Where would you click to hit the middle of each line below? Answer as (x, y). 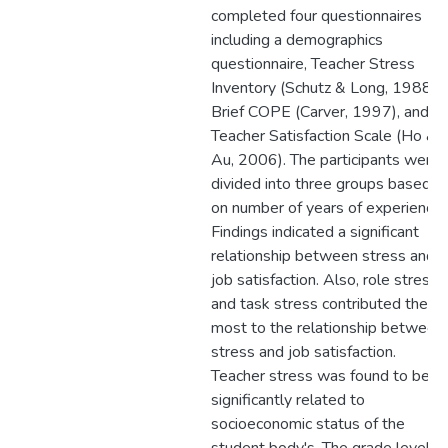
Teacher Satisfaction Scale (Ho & (324, 136)
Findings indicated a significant (315, 232)
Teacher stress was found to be (320, 376)
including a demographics (297, 40)
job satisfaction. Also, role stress (324, 280)
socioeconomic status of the (308, 424)
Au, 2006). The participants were (325, 160)
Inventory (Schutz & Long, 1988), (325, 88)
